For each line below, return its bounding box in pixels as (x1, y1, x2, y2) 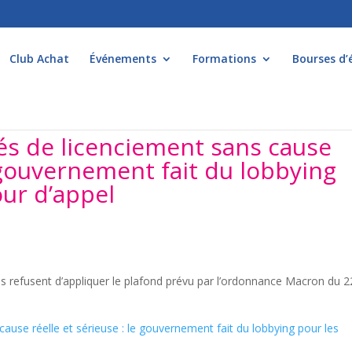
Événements (90, 51, 156, 66)
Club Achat (9, 51, 69, 66)
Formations (192, 51, 256, 66)
